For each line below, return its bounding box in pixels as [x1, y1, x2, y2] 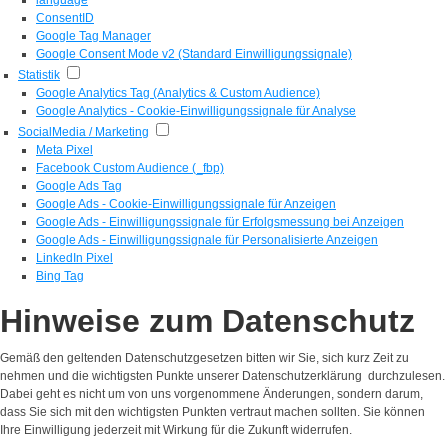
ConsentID [36, 10, 94, 25]
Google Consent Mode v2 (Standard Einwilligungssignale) [36, 46, 352, 61]
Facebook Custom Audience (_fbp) [36, 160, 224, 175]
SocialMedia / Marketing [18, 124, 149, 139]
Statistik [18, 67, 60, 82]
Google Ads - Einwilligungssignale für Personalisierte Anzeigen [36, 232, 378, 247]
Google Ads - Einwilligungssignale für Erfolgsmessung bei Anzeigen [36, 214, 404, 229]
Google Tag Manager [36, 28, 151, 43]
